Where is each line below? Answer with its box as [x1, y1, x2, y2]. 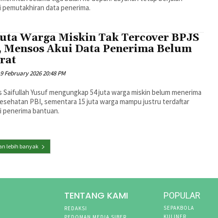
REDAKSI [64, 205, 88, 212]
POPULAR [163, 190, 200, 201]
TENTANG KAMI [64, 189, 128, 202]
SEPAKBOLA [163, 204, 194, 212]
